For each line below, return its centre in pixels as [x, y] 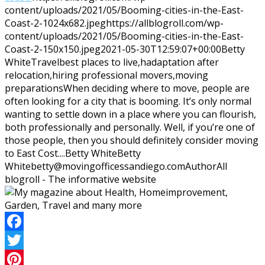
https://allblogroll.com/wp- [165, 23]
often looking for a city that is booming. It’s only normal [128, 101]
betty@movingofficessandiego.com [108, 166]
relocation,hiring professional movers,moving [106, 75]
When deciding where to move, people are [156, 88]
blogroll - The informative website [80, 179]
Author [201, 166]
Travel [45, 62]
